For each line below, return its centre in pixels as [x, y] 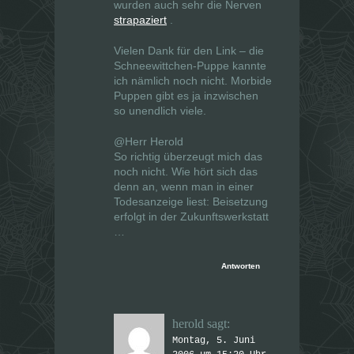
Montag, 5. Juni [214, 341]
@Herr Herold [149, 142]
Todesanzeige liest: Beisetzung [191, 202]
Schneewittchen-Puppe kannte [190, 66]
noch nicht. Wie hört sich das [186, 172]
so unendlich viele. [160, 111]
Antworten [241, 266]
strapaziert [140, 20]
